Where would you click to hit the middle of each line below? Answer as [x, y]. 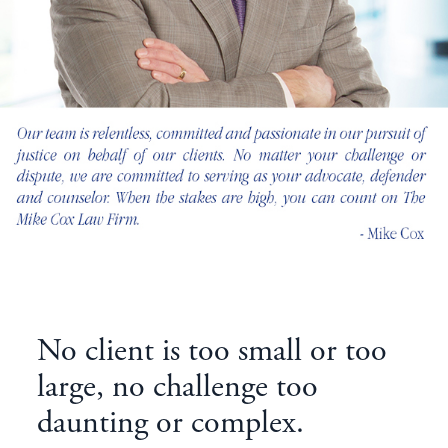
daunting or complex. [170, 425]
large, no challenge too [177, 389]
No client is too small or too [211, 353]
